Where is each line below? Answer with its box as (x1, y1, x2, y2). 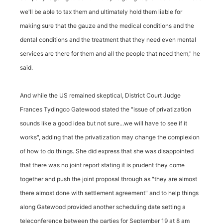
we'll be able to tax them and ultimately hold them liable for (20, 8, 182, 15)
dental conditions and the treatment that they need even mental (20, 36, 196, 43)
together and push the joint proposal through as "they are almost (20, 175, 197, 183)
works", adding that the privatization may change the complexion (20, 133, 200, 141)
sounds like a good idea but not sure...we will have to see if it (20, 119, 187, 127)
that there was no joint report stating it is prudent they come (20, 161, 185, 169)
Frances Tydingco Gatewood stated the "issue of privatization (20, 106, 191, 113)
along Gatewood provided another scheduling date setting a (20, 203, 186, 211)
